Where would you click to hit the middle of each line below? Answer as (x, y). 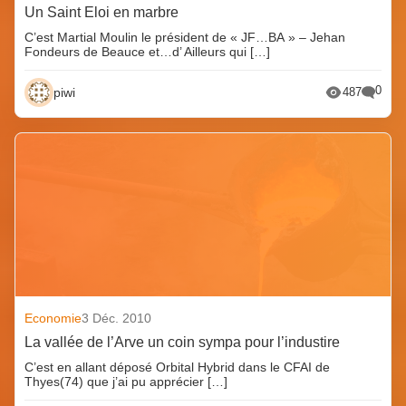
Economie (53, 318)
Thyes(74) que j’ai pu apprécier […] (126, 381)
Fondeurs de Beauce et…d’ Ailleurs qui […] (148, 51)
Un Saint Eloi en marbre (102, 12)
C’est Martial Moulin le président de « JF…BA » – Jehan (185, 37)
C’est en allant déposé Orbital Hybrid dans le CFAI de (178, 367)
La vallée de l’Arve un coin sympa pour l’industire (183, 342)
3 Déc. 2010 (117, 318)
